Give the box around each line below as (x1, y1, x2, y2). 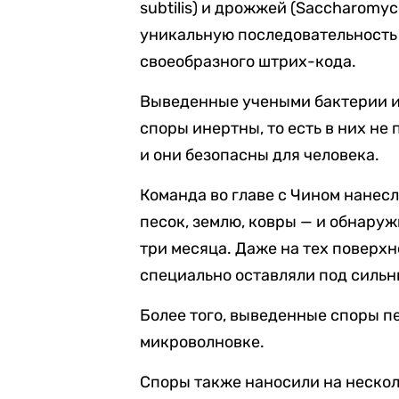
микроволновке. (140, 332, 265, 352)
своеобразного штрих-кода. (140, 52, 357, 71)
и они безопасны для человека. (140, 145, 380, 165)
